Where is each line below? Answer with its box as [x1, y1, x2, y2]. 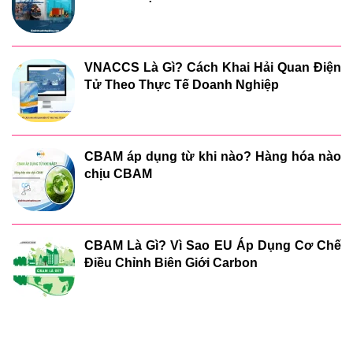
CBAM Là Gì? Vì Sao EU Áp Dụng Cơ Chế [84, 239, 341, 253]
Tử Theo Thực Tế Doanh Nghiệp [84, 78, 279, 92]
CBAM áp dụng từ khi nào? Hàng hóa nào [84, 150, 341, 164]
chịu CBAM [84, 167, 152, 181]
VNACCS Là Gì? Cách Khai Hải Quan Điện [84, 61, 341, 75]
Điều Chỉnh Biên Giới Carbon [84, 256, 258, 270]
